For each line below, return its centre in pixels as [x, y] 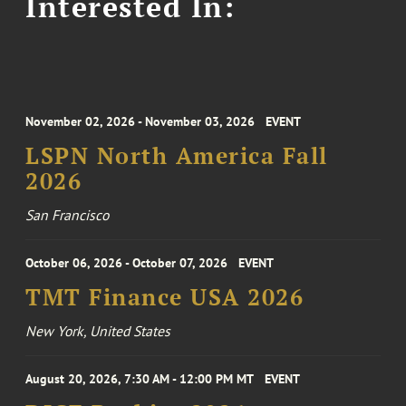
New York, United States [98, 331]
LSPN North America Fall [177, 156]
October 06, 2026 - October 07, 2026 [127, 263]
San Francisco [68, 215]
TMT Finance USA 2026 [165, 298]
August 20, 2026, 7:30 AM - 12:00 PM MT [140, 379]
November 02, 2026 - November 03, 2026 [140, 122]
